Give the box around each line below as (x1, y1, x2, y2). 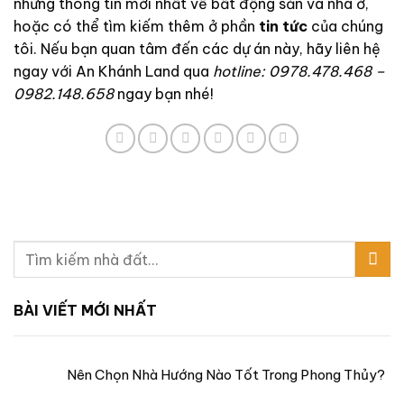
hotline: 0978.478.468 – (213, 61, 385, 80)
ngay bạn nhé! (114, 84, 214, 103)
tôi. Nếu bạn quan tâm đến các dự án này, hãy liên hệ (14, 39, 381, 58)
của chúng (308, 16, 383, 35)
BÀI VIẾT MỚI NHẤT (14, 300, 157, 319)
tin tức (259, 16, 308, 35)
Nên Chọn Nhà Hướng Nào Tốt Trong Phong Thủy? (67, 365, 385, 383)
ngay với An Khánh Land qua (14, 61, 213, 80)
